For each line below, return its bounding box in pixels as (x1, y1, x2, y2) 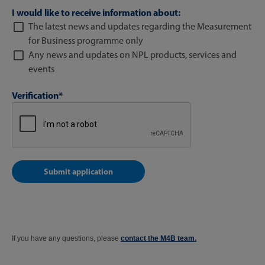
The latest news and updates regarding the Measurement (28, 21, 251, 32)
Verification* (12, 89, 63, 101)
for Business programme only (28, 35, 143, 46)
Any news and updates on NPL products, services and (28, 49, 237, 60)
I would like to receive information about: (12, 7, 180, 18)
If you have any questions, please (12, 234, 121, 243)
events (28, 63, 54, 75)
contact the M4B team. (121, 234, 196, 243)
